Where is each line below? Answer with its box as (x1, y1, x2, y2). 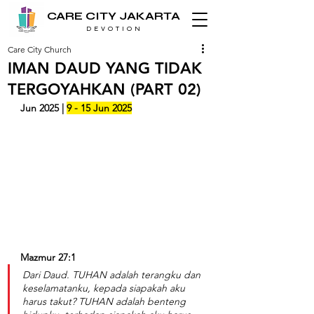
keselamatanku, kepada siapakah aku (22, 282, 188, 295)
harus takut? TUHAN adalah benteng (22, 295, 189, 308)
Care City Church (8, 44, 71, 55)
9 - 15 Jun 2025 (67, 102, 132, 114)
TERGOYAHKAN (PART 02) (8, 80, 201, 99)
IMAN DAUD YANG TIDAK (8, 59, 202, 78)
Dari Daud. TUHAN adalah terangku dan (22, 268, 203, 282)
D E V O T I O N (86, 25, 140, 33)
